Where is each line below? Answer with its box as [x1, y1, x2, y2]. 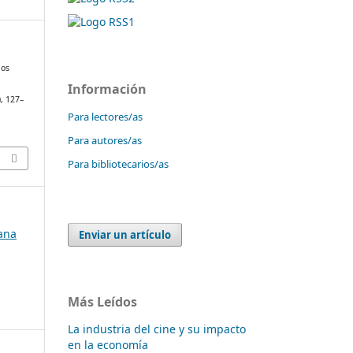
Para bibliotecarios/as [68, 156, 169, 171]
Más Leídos [68, 292, 137, 310]
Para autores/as [68, 132, 142, 147]
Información [68, 80, 147, 98]
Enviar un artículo [79, 227, 172, 242]
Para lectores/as [68, 109, 143, 124]
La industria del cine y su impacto [68, 321, 246, 336]
